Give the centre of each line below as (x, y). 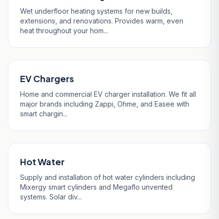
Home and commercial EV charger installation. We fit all (108, 94)
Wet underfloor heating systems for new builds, (96, 11)
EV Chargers (47, 78)
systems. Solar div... (51, 197)
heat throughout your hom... (64, 31)
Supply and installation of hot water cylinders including (108, 177)
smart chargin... (44, 114)
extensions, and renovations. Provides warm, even (102, 21)
